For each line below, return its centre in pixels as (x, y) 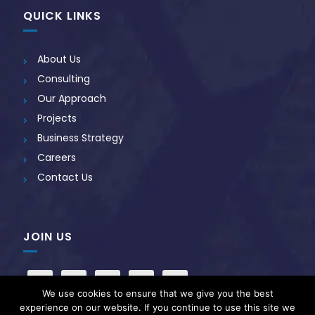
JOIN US (48, 236)
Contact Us (65, 177)
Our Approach (72, 98)
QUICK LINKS (63, 15)
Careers (57, 157)
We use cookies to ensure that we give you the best (157, 293)
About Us (59, 59)
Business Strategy (81, 137)
